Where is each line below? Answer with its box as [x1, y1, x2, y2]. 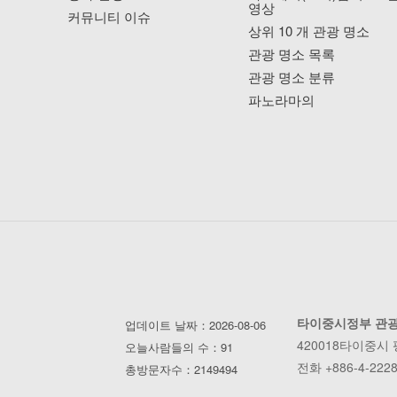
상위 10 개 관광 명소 [248, 21, 370, 41]
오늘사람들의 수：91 [124, 339, 233, 356]
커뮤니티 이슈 [66, 7, 151, 27]
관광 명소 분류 [248, 67, 336, 87]
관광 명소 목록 [248, 44, 336, 64]
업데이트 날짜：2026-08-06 [124, 316, 266, 334]
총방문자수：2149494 [124, 361, 237, 378]
